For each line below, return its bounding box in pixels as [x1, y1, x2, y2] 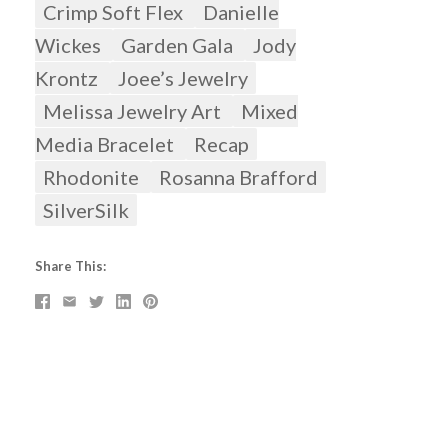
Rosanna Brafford [158, 165, 318, 190]
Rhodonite [42, 165, 143, 190]
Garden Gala [120, 33, 237, 58]
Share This [34, 258, 103, 275]
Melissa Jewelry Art [42, 99, 225, 124]
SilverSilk [42, 198, 129, 223]
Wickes [34, 33, 105, 58]
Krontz [34, 66, 102, 91]
